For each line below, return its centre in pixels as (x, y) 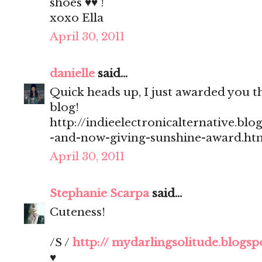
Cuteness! (77, 212)
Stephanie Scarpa (99, 194)
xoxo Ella (77, 18)
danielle (72, 74)
